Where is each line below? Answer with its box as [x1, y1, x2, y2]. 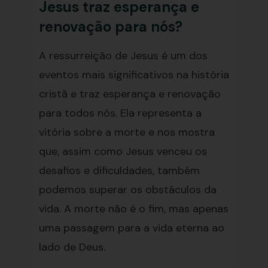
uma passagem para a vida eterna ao [38, 221, 224, 235]
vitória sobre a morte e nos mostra [38, 125, 215, 139]
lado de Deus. [38, 240, 105, 254]
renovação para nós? [38, 17, 182, 36]
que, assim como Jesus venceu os [38, 144, 207, 159]
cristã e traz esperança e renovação [38, 87, 221, 101]
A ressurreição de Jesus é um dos [38, 48, 208, 63]
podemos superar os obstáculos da [38, 182, 217, 197]
